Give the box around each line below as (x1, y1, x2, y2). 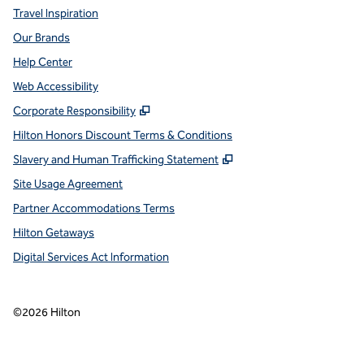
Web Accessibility (13, 80, 98, 94)
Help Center (13, 55, 72, 70)
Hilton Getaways (13, 226, 94, 240)
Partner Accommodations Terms (13, 201, 175, 216)
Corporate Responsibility (13, 104, 136, 119)
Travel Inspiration (13, 6, 98, 21)
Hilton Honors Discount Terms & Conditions (13, 128, 232, 143)
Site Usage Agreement (13, 177, 123, 192)
